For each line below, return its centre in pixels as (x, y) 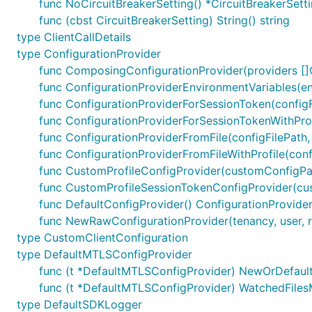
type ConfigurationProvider (89, 54)
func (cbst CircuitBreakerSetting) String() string (164, 20)
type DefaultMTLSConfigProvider (104, 254)
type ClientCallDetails (74, 37)
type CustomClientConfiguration (102, 237)
